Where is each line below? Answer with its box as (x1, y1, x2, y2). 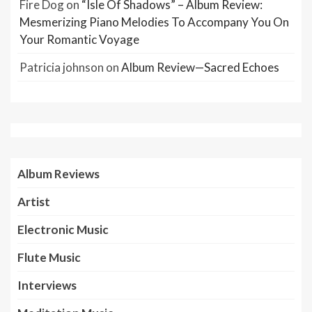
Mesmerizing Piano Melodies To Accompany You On (19, 15, 289, 30)
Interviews (17, 278, 77, 293)
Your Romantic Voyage (19, 32, 139, 47)
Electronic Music (17, 222, 109, 237)
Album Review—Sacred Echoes (121, 60, 279, 75)
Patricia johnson (19, 60, 104, 75)
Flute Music (17, 250, 81, 265)
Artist (17, 194, 50, 210)
